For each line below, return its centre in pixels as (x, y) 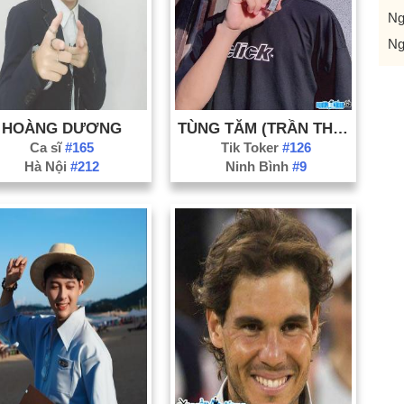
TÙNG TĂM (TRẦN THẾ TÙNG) (340, 128)
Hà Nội (47, 166)
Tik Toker (251, 147)
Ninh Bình (258, 166)
